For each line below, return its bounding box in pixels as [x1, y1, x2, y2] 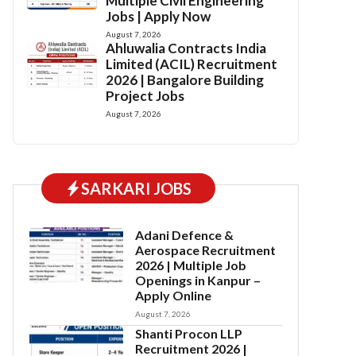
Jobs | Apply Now [106, 8, 211, 25]
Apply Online [135, 288, 212, 303]
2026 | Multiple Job [135, 257, 247, 273]
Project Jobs [106, 87, 185, 104]
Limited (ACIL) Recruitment [106, 56, 278, 72]
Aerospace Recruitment [135, 242, 277, 257]
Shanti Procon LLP [135, 326, 243, 341]
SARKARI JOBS [81, 179, 192, 198]
